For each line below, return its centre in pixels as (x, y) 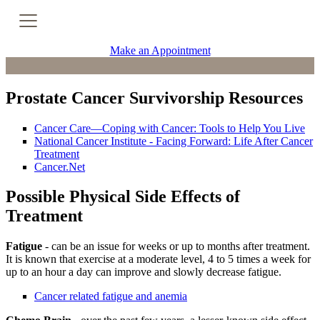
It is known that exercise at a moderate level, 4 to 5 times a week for (158, 259)
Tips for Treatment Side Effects (142, 151)
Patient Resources (110, 183)
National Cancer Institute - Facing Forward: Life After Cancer (174, 141)
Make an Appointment (160, 50)
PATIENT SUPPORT (107, 120)
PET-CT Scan (100, 60)
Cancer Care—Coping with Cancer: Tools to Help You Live (170, 128)
